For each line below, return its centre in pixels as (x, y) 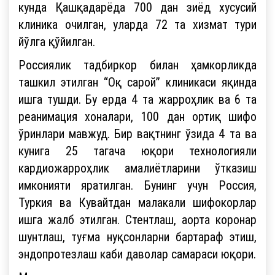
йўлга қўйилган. (57, 41)
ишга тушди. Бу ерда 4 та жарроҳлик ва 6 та (137, 99)
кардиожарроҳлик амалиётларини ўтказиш (137, 168)
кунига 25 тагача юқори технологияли (137, 150)
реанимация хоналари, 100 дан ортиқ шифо (137, 116)
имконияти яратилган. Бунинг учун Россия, (137, 185)
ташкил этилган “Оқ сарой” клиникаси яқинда (137, 82)
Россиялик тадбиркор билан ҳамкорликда (137, 64)
